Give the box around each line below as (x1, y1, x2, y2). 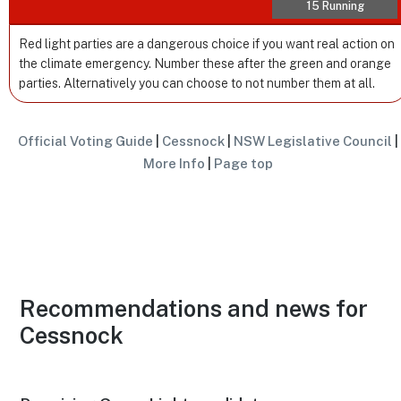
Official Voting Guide (18, 133, 154, 149)
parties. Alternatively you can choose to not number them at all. (19, 76, 375, 91)
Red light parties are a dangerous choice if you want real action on (19, 37, 395, 52)
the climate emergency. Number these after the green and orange (19, 56, 391, 72)
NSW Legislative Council (234, 133, 393, 149)
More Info (143, 156, 206, 172)
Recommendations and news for (20, 295, 369, 323)
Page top (214, 156, 274, 172)
